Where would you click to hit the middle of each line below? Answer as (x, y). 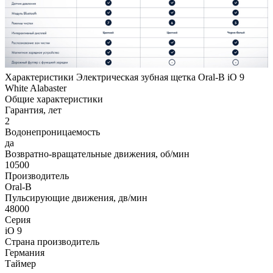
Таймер (20, 263)
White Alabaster (36, 88)
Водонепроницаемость (52, 132)
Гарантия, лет (33, 110)
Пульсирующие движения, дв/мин (76, 197)
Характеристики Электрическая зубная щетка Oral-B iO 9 (125, 77)
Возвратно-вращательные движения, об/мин (97, 154)
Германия (25, 252)
